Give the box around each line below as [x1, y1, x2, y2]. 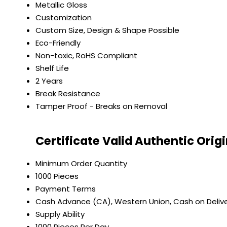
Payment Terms [35, 183, 96, 194]
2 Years [35, 75, 63, 87]
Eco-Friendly [35, 37, 81, 49]
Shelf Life [35, 63, 69, 74]
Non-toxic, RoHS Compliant [35, 50, 137, 61]
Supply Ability [35, 208, 85, 219]
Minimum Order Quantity [35, 158, 127, 169]
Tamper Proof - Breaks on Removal [35, 101, 167, 112]
